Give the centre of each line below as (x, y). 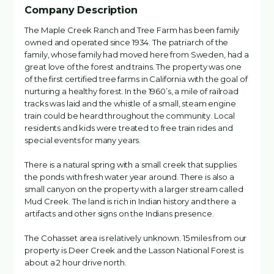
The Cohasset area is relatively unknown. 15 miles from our (136, 238)
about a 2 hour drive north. (77, 262)
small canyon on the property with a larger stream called (134, 189)
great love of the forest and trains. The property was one (133, 67)
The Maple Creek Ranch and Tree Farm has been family (132, 30)
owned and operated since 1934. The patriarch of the (127, 42)
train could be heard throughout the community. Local (130, 116)
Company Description (81, 10)
